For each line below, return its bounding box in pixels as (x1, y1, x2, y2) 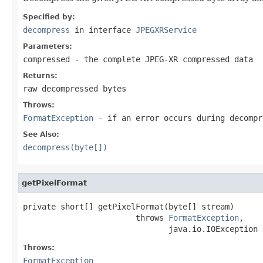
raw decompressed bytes (23, 83, 126, 93)
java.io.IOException (23, 224, 258, 234)
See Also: (23, 130, 59, 139)
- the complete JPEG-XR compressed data (70, 54, 253, 64)
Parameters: (23, 42, 72, 50)
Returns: (23, 71, 58, 80)
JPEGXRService (136, 25, 197, 35)
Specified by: (23, 12, 75, 21)
